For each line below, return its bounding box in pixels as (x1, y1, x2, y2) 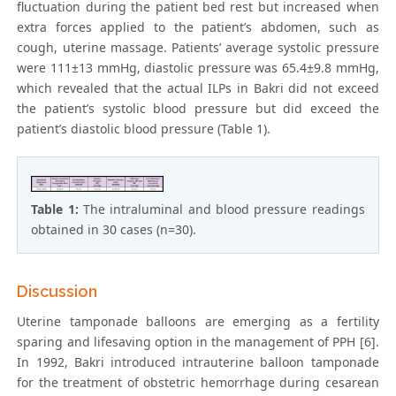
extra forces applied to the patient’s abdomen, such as (17, 19, 379, 36)
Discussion (17, 282, 98, 301)
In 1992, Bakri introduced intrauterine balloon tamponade (17, 354, 379, 371)
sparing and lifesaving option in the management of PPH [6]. (17, 333, 379, 351)
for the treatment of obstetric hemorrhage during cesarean (17, 374, 379, 392)
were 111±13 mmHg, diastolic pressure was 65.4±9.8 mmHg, (17, 59, 379, 77)
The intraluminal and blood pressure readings (83, 201, 365, 218)
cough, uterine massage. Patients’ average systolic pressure (17, 39, 379, 57)
